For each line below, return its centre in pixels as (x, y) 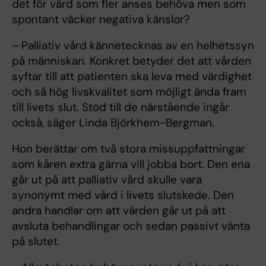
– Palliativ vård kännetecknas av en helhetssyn (133, 46)
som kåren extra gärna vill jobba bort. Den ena (131, 164)
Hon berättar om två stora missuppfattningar (129, 149)
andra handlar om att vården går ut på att (119, 211)
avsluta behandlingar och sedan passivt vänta (131, 226)
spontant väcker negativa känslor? (101, 20)
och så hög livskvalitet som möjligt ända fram (129, 92)
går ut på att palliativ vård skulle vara (107, 180)
